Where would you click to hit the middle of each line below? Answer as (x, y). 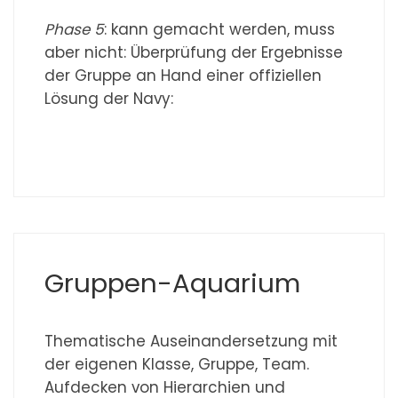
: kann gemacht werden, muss (220, 29)
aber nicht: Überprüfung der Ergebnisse (194, 52)
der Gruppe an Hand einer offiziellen (183, 75)
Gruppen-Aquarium (173, 283)
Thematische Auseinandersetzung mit (191, 341)
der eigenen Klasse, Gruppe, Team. (177, 364)
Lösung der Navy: (109, 98)
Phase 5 (75, 29)
